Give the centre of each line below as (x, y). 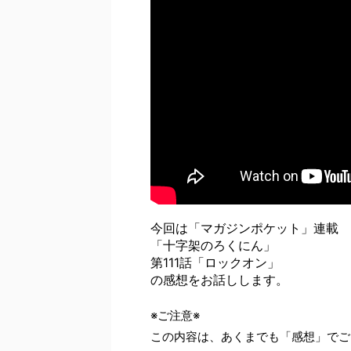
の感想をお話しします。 (219, 280)
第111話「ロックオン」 (215, 262)
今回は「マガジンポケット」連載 (244, 228)
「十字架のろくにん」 (213, 245)
